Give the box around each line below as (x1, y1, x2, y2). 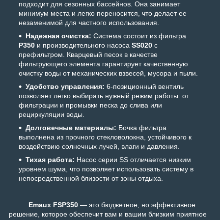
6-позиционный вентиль (105, 82, 184, 91)
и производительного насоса (35, 41, 132, 50)
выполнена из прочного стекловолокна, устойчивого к (19, 133, 192, 141)
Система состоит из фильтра (91, 32, 186, 40)
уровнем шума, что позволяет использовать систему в (19, 165, 193, 173)
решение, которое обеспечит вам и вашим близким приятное (9, 210, 207, 219)
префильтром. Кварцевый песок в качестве (19, 51, 158, 59)
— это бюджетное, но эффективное (78, 201, 195, 209)
